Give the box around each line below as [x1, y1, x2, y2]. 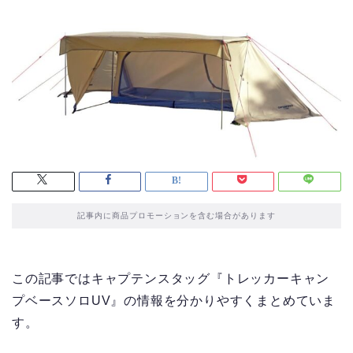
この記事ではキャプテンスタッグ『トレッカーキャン [12, 272, 330, 286]
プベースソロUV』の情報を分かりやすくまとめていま [12, 294, 336, 308]
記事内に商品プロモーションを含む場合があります [76, 211, 277, 221]
